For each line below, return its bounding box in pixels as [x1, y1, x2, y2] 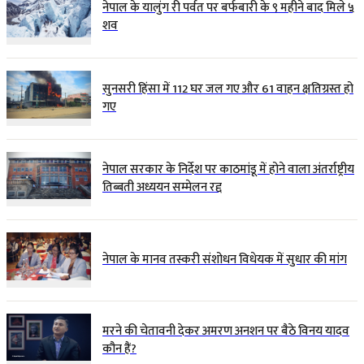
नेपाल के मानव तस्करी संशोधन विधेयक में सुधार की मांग [102, 249, 347, 270]
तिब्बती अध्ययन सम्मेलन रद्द [102, 177, 222, 198]
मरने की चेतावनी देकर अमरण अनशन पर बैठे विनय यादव [102, 321, 349, 342]
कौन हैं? [102, 339, 136, 360]
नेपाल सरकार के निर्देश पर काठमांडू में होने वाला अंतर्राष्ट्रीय [102, 159, 354, 180]
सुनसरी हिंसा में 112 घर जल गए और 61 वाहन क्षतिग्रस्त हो [102, 78, 353, 99]
